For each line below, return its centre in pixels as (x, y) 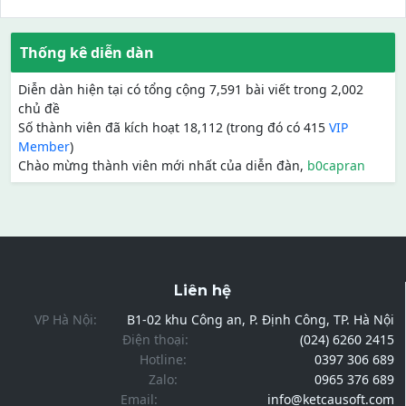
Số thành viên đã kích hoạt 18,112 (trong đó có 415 (174, 128)
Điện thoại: (155, 340)
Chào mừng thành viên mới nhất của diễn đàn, (163, 166)
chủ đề (39, 109)
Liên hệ (203, 291)
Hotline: (163, 360)
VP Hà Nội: (69, 320)
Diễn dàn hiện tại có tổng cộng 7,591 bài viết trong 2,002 (191, 90)
